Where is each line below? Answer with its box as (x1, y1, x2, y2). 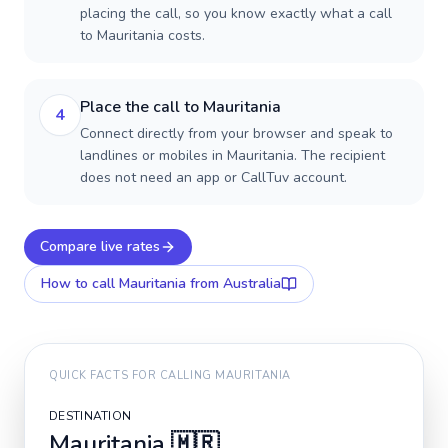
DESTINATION (49, 408, 132, 424)
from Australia (186, 274, 281, 293)
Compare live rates (40, 237, 160, 256)
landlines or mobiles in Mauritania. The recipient (80, 146, 385, 165)
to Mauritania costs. (80, 26, 205, 45)
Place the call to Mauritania (80, 96, 281, 118)
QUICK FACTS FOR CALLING (49, 368, 216, 383)
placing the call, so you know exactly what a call (80, 4, 392, 23)
